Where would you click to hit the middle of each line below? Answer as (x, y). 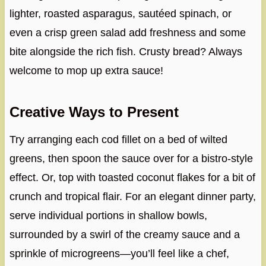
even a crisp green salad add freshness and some (127, 33)
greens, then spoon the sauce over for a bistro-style (131, 159)
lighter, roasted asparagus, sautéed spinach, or (120, 14)
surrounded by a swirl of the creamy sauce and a (124, 235)
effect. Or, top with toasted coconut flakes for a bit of (132, 178)
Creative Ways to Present (94, 112)
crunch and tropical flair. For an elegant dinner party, (132, 197)
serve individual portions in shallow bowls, (108, 216)
